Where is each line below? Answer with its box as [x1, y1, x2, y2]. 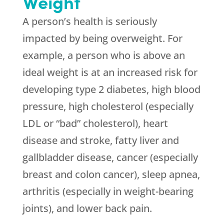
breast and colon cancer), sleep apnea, [22, 167, 200, 181]
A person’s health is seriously [22, 14, 157, 28]
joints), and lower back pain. [22, 201, 152, 215]
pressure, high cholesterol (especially [22, 99, 193, 113]
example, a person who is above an [22, 48, 185, 62]
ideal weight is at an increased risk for [22, 65, 197, 79]
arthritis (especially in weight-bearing [22, 184, 193, 198]
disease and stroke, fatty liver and [22, 133, 179, 147]
